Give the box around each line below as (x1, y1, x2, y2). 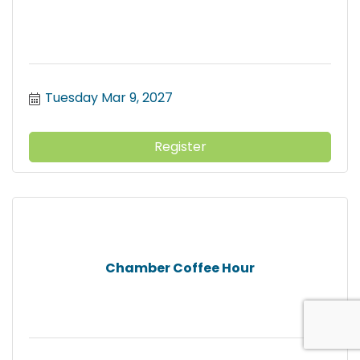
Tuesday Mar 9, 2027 (45, 88, 173, 108)
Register (153, 137, 207, 157)
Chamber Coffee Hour (105, 258, 255, 277)
